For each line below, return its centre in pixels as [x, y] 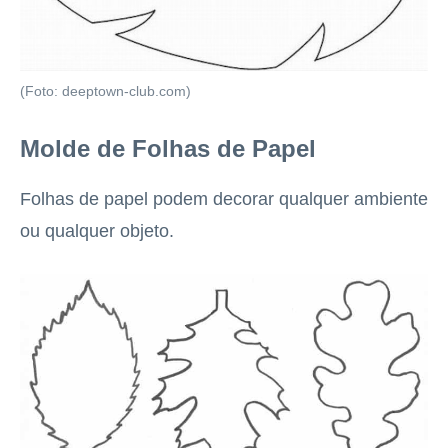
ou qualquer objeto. [97, 231]
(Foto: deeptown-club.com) [105, 92]
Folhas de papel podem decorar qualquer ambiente [224, 199]
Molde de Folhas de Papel [168, 149]
